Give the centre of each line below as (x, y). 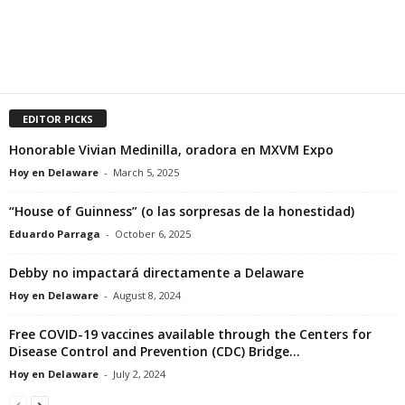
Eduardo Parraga (55, 233)
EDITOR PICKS (58, 118)
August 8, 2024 (147, 295)
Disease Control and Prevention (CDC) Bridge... (155, 351)
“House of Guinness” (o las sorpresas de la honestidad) (182, 211)
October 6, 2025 (153, 233)
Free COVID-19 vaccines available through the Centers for (190, 334)
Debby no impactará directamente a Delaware (156, 272)
